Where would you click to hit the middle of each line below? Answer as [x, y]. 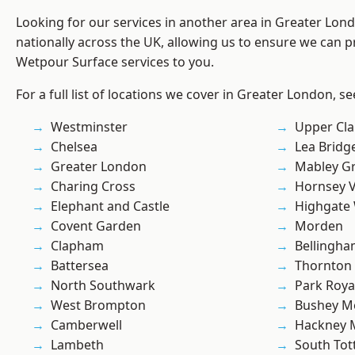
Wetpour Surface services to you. [115, 62]
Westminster [89, 127]
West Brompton [98, 305]
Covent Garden [96, 226]
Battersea [80, 266]
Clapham [77, 246]
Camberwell [86, 325]
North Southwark [103, 286]
